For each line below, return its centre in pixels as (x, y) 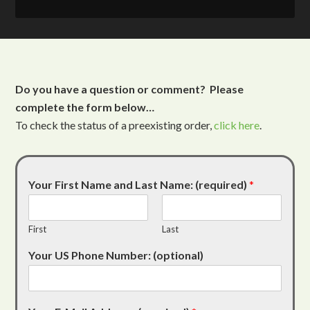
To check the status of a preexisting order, (115, 125)
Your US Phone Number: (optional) (116, 255)
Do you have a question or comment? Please (130, 89)
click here (237, 125)
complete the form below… (85, 107)
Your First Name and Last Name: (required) (139, 184)
